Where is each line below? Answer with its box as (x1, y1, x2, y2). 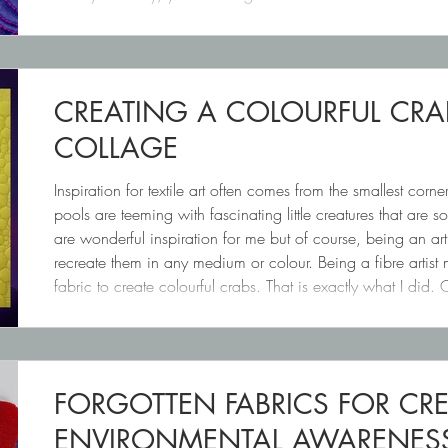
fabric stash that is (54, 299, 172, 322)
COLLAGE (54, 130, 178, 167)
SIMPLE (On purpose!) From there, (54, 7, 276, 30)
